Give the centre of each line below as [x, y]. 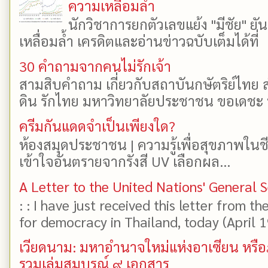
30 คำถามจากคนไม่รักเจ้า [95, 66]
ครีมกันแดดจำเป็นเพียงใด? [97, 126]
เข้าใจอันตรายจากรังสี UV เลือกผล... [125, 161]
